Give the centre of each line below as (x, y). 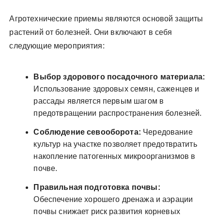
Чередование (167, 132)
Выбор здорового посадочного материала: (119, 77)
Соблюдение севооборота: (87, 132)
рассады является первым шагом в (99, 101)
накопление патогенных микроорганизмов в (115, 156)
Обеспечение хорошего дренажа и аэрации (113, 199)
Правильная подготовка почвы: (97, 187)
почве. (46, 168)
